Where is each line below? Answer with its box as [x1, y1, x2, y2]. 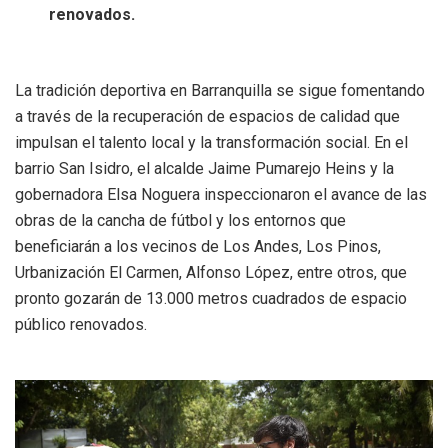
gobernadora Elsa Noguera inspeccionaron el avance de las [15, 184, 427, 204]
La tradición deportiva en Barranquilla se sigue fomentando [15, 80, 425, 100]
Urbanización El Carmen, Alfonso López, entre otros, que [15, 262, 407, 282]
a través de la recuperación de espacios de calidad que [15, 106, 400, 126]
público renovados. [15, 314, 147, 334]
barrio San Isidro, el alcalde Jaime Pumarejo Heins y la [15, 158, 394, 178]
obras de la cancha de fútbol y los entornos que [15, 210, 346, 230]
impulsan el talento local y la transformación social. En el [15, 132, 408, 152]
